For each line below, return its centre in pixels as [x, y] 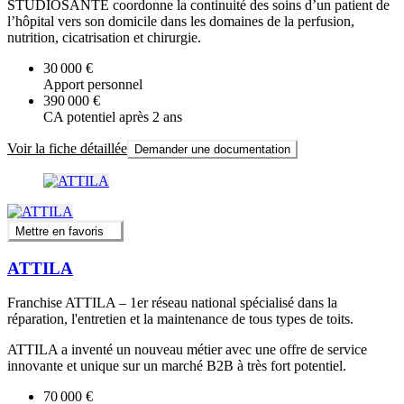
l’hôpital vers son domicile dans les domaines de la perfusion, [181, 21]
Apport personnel [93, 84]
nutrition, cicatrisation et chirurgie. [104, 37]
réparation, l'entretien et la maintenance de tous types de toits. [180, 319]
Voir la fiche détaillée [67, 148]
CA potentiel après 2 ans [113, 116]
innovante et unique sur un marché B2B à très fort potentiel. [177, 366]
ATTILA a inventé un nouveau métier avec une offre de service [187, 350]
